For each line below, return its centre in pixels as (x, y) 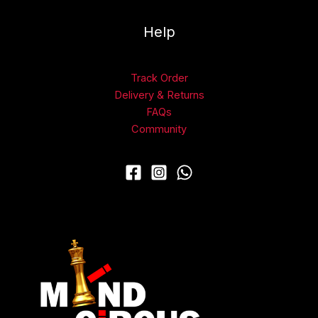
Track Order (159, 78)
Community (159, 129)
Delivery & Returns (159, 95)
